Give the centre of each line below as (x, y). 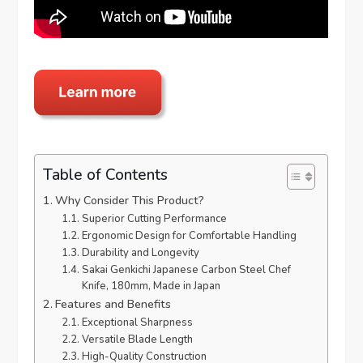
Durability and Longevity (140, 252)
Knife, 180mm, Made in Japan (151, 286)
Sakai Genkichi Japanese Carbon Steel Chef (186, 269)
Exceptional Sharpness (137, 322)
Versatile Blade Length (137, 339)
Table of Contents (106, 175)
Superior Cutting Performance (154, 218)
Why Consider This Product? (130, 200)
